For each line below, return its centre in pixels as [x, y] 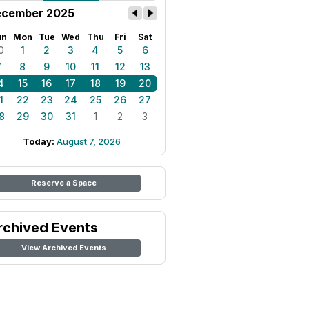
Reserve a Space [63, 183]
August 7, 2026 [89, 141]
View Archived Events [63, 248]
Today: [40, 141]
